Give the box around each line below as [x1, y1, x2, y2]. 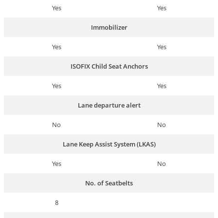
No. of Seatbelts [85, 179, 133, 188]
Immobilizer [91, 23, 127, 32]
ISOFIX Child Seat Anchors [70, 62, 148, 71]
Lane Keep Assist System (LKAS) [62, 140, 156, 149]
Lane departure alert [77, 101, 141, 110]
